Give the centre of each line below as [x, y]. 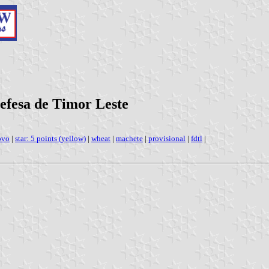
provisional [167, 138]
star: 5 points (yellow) [50, 138]
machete [129, 138]
